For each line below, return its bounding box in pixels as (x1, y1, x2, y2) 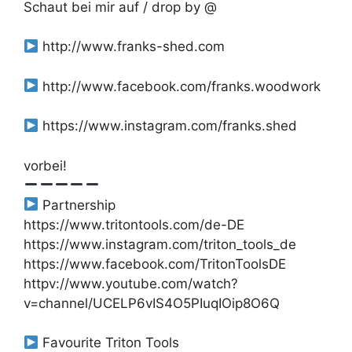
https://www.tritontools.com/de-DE (24, 216, 244, 233)
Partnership (38, 196, 116, 213)
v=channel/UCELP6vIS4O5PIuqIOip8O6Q (24, 295, 280, 311)
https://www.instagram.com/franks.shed (38, 118, 298, 134)
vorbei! (24, 157, 67, 174)
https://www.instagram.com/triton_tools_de (24, 236, 296, 252)
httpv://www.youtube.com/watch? (24, 275, 238, 291)
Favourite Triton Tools (38, 335, 180, 350)
